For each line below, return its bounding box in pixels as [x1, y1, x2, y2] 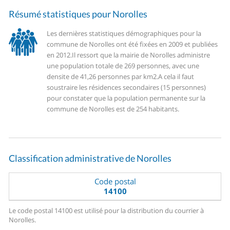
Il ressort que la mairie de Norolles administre [72, 50, 210, 60]
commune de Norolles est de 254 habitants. [47, 104, 180, 114]
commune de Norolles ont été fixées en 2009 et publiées [47, 40, 218, 49]
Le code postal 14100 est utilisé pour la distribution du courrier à [9, 206, 204, 216]
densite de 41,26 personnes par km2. [47, 72, 159, 82]
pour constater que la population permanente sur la [47, 93, 206, 103]
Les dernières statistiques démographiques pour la [47, 29, 202, 39]
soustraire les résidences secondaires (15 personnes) [47, 83, 206, 92]
